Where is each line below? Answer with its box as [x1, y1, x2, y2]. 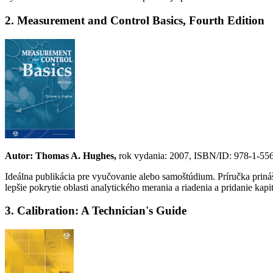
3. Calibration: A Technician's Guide [5, 204, 186, 218]
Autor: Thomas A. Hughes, [5, 150, 116, 161]
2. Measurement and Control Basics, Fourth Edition [5, 13, 264, 27]
